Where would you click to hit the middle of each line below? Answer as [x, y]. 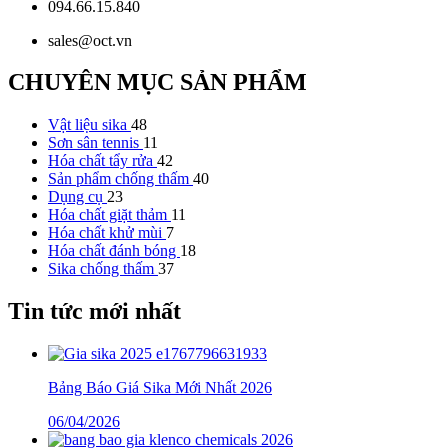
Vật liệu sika [89, 125]
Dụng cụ [77, 197]
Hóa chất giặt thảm [109, 215]
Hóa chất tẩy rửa [102, 161]
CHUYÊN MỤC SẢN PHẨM [157, 82]
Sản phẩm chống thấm [120, 179]
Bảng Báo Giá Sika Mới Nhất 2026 [160, 388]
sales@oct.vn [90, 40]
